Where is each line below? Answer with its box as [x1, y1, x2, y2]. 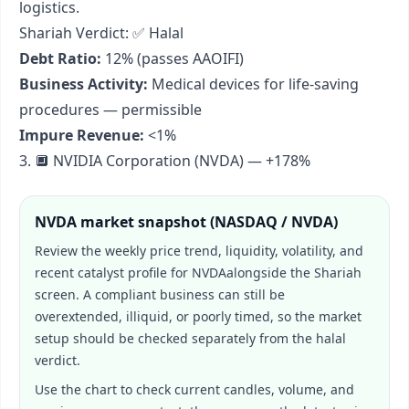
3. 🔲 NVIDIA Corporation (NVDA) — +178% [19, 151, 310, 171]
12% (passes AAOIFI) [101, 48, 244, 68]
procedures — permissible [19, 100, 202, 120]
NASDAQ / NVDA [215, 212, 333, 232]
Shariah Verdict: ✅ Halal [19, 23, 184, 43]
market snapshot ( [77, 212, 215, 232]
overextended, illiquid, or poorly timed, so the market [35, 308, 362, 325]
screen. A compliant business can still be [35, 286, 285, 303]
